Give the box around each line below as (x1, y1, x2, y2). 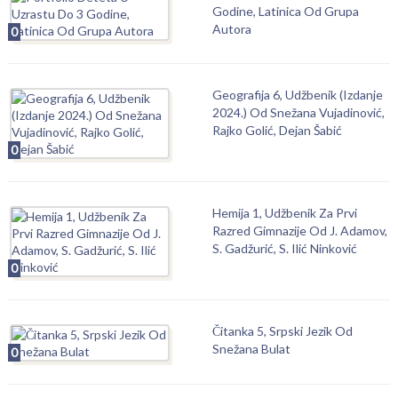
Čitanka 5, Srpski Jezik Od (211, 323, 353, 338)
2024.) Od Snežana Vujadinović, (211, 105, 385, 120)
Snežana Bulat (211, 341, 291, 356)
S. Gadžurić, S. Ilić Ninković (211, 241, 357, 256)
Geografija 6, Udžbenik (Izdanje (211, 87, 383, 102)
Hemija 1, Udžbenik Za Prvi (211, 205, 357, 220)
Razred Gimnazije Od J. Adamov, (211, 223, 387, 238)
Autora (211, 21, 251, 36)
